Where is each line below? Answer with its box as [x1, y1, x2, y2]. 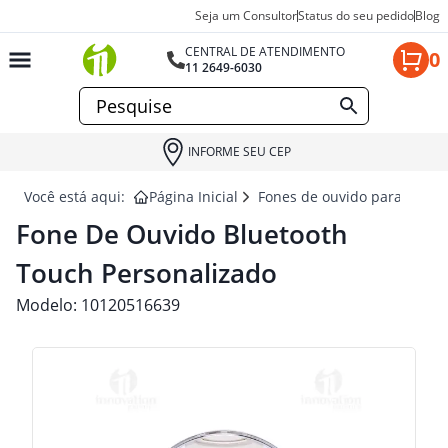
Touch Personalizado [16, 255, 277, 291]
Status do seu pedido [298, 7, 414, 24]
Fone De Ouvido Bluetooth [16, 216, 348, 252]
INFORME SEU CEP [187, 143, 291, 160]
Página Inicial [149, 187, 238, 206]
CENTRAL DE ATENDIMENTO [185, 43, 346, 60]
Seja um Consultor [195, 7, 297, 24]
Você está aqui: [24, 187, 125, 206]
